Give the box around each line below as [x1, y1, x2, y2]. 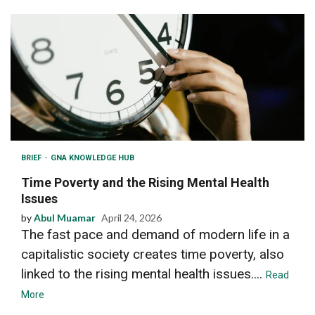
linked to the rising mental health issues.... [21, 265, 266, 282]
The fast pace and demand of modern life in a [21, 226, 290, 243]
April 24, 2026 [101, 211, 162, 224]
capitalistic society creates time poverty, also [21, 245, 284, 262]
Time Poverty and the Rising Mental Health [21, 174, 269, 190]
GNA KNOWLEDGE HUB [51, 153, 134, 162]
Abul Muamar [34, 211, 96, 224]
